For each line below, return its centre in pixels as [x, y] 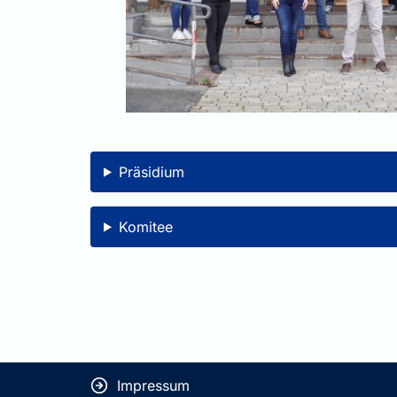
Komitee [145, 226]
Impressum [153, 385]
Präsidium [151, 171]
